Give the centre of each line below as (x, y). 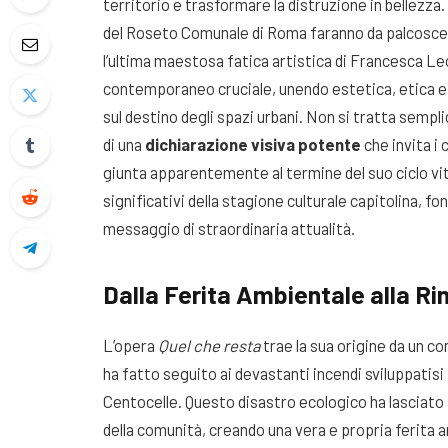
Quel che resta (209, 345)
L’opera (130, 345)
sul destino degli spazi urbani (201, 116)
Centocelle (140, 401)
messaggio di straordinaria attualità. (229, 228)
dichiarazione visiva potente (253, 144)
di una (124, 144)
